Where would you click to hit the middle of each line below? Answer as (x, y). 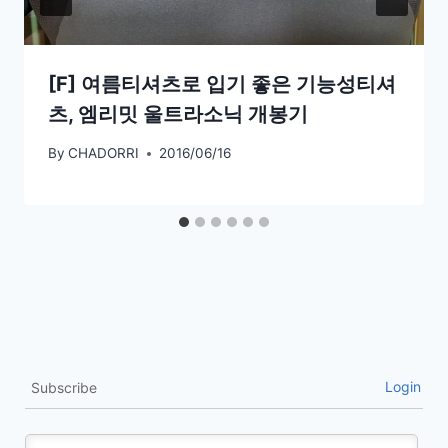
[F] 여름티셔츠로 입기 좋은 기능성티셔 (222, 84)
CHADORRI (104, 153)
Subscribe (64, 387)
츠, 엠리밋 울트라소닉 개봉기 (178, 114)
